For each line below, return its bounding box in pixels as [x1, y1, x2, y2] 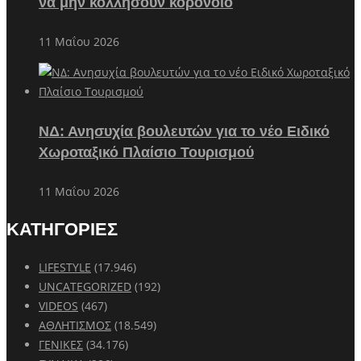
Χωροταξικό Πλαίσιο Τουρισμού [39, 143, 254, 160]
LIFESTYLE [39, 259, 91, 275]
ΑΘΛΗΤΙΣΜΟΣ [39, 317, 111, 333]
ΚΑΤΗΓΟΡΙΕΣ [6, 218, 118, 239]
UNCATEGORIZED [39, 278, 131, 294]
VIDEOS [39, 297, 78, 313]
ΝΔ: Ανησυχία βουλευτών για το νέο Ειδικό [39, 122, 330, 139]
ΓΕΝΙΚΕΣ [39, 336, 83, 352]
